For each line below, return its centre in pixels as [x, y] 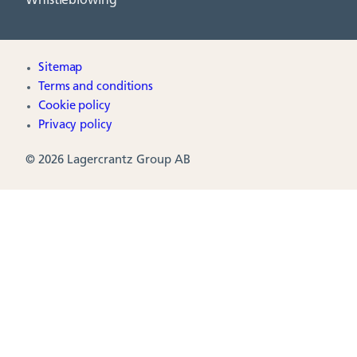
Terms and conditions [96, 87]
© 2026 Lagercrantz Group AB [108, 161]
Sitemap [61, 68]
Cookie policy [75, 106]
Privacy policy [75, 126]
